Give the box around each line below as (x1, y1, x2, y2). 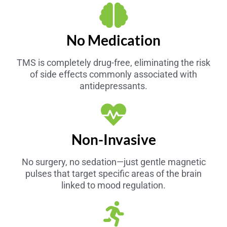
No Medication (66, 31, 161, 49)
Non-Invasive (71, 130, 156, 148)
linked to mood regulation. (61, 179, 166, 191)
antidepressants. (80, 80, 147, 91)
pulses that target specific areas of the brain (25, 168, 202, 179)
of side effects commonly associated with (30, 68, 197, 80)
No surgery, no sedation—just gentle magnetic (21, 156, 206, 167)
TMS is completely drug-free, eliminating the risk (17, 57, 210, 68)
